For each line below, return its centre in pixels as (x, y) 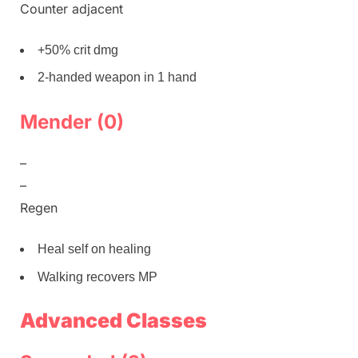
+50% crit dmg (78, 50)
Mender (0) (72, 122)
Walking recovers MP (97, 276)
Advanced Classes (113, 320)
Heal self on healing (94, 249)
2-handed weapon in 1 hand (117, 78)
